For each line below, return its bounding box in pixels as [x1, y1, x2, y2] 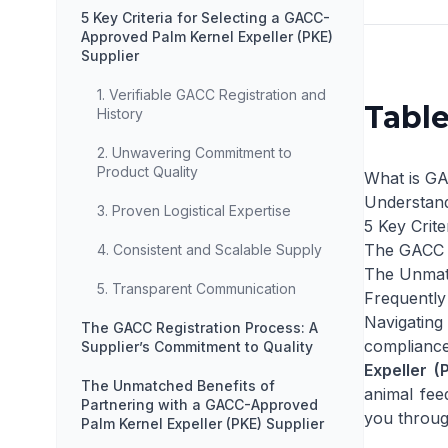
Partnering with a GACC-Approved [81, 396, 318, 413]
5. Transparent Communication [97, 280, 296, 297]
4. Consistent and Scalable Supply [97, 241, 322, 258]
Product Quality [97, 163, 198, 180]
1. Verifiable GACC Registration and [97, 86, 326, 103]
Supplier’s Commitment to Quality [81, 338, 313, 355]
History [97, 105, 143, 122]
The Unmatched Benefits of [81, 377, 275, 394]
